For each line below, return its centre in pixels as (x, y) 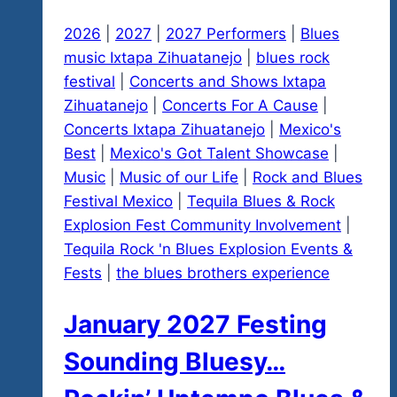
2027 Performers (226, 34)
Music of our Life (179, 178)
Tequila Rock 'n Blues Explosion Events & (208, 249)
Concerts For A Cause (240, 106)
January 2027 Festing (195, 325)
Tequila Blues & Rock (261, 202)
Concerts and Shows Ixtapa (228, 82)
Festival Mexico (118, 202)
